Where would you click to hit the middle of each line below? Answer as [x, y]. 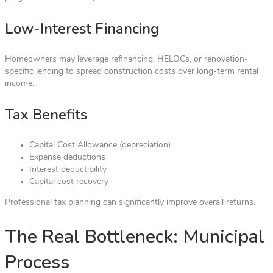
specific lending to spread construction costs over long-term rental [132, 72]
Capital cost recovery [69, 182]
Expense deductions [67, 158]
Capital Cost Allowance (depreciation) [100, 146]
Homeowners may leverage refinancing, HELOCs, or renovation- [126, 60]
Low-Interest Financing [82, 29]
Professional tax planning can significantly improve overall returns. [130, 203]
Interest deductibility [68, 170]
